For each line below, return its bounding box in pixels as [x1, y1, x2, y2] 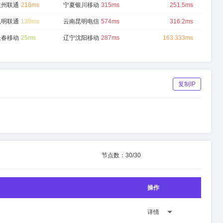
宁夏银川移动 [63, 1, 99, 8]
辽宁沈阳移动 [63, 34, 99, 41]
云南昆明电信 [63, 18, 99, 25]
